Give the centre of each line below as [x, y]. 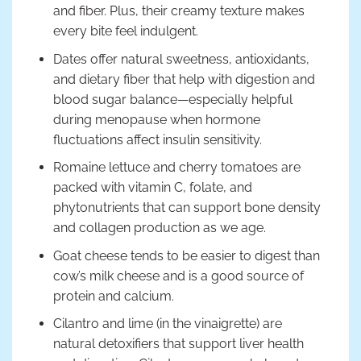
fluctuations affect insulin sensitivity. [157, 139]
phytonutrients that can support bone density [187, 208]
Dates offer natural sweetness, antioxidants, [181, 59]
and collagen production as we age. [159, 228]
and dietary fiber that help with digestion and [184, 79]
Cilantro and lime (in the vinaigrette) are [167, 324]
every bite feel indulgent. [125, 31]
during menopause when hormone [156, 119]
